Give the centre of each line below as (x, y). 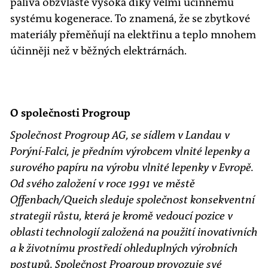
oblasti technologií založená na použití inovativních (134, 232)
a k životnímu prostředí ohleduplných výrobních (124, 249)
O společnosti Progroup (70, 113)
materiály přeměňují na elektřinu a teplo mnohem (133, 35)
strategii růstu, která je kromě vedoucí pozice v (121, 216)
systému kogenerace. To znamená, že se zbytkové (130, 19)
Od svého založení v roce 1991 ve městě (103, 184)
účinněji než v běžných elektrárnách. (98, 51)
